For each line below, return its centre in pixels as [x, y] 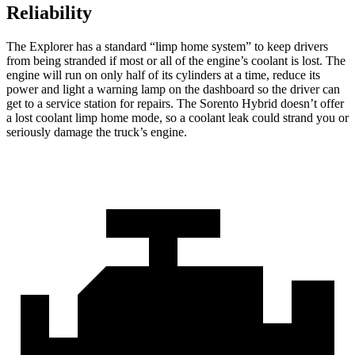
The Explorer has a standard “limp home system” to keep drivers [167, 47]
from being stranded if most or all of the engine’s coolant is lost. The [176, 61]
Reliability [49, 13]
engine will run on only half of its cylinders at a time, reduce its [163, 75]
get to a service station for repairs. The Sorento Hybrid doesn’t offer [175, 104]
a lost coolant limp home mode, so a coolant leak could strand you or [177, 118]
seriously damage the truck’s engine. [97, 132]
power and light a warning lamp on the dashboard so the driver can [173, 90]
